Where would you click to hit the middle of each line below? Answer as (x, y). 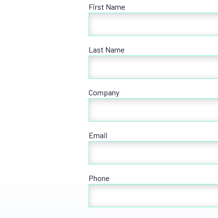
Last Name (107, 49)
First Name (107, 7)
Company (104, 92)
